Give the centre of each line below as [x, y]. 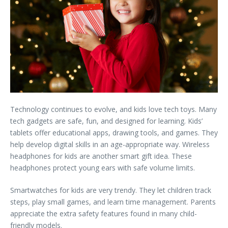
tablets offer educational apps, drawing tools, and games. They [114, 133]
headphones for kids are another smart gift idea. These [101, 156]
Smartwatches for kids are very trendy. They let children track [111, 190]
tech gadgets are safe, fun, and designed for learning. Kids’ [106, 121]
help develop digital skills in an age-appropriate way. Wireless [110, 145]
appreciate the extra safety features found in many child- [104, 214]
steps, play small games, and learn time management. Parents [113, 202]
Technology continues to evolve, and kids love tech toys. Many [113, 109]
